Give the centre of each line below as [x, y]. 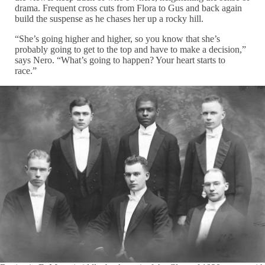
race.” [27, 71]
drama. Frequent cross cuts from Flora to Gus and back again [129, 8]
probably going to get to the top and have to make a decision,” [131, 49]
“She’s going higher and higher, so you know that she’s [118, 39]
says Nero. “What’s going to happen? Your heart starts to [120, 60]
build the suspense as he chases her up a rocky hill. [109, 19]
